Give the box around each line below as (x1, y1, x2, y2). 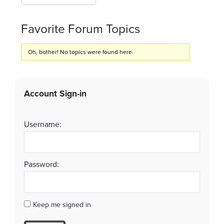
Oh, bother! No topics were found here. (27, 48, 133, 55)
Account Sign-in (24, 88, 86, 99)
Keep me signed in (33, 200, 91, 209)
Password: (24, 159, 59, 170)
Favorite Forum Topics (21, 21, 140, 36)
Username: (24, 119, 61, 130)
